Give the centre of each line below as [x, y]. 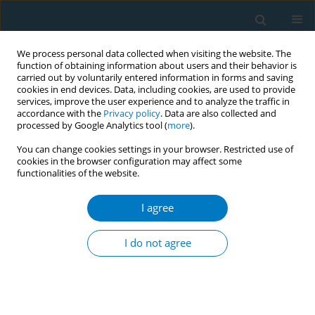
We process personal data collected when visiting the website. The [154, 54]
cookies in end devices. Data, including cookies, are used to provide [156, 90]
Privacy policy [132, 114]
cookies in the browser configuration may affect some [129, 161]
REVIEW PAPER [41, 224]
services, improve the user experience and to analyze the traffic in [153, 102]
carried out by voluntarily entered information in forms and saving [155, 78]
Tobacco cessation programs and [109, 242]
